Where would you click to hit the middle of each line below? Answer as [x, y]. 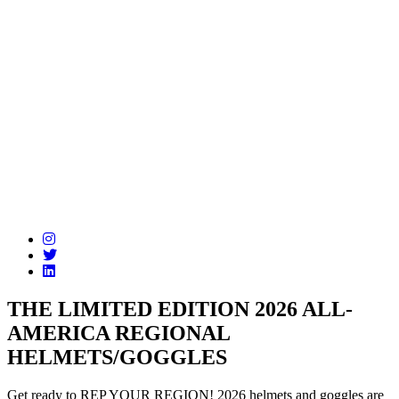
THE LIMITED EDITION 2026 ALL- [180, 309]
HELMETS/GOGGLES [117, 357]
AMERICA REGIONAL [118, 333]
